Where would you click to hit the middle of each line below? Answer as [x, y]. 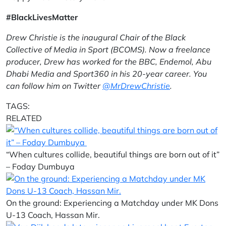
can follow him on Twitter [54, 86]
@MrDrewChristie [136, 86]
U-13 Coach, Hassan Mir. [53, 215]
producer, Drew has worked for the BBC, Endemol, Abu [109, 62]
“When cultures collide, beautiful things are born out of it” [113, 154]
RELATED [24, 118]
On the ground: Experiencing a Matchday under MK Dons [112, 203]
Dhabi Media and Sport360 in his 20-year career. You [106, 74]
